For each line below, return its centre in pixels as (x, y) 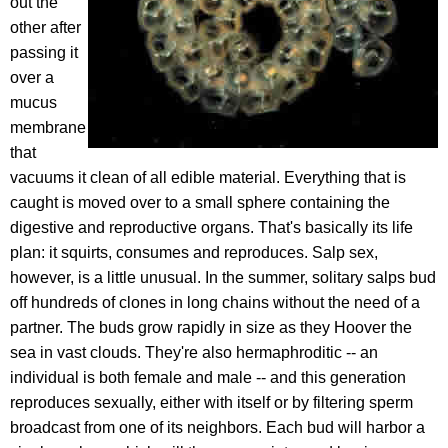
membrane (48, 127)
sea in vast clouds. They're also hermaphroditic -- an (194, 352)
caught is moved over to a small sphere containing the (200, 202)
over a (32, 77)
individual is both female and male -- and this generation (208, 377)
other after (45, 27)
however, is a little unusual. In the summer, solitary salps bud (223, 277)
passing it (44, 52)
